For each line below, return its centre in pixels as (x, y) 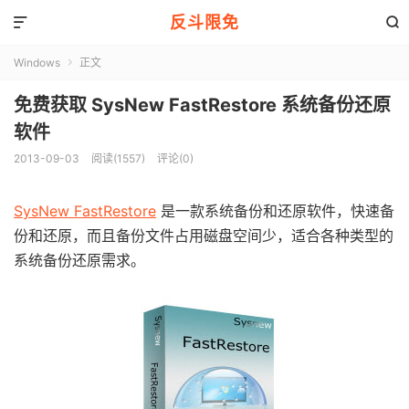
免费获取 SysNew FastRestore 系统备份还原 (202, 105)
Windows (37, 63)
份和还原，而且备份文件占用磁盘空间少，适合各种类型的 (204, 236)
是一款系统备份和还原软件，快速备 (275, 211)
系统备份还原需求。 (79, 260)
